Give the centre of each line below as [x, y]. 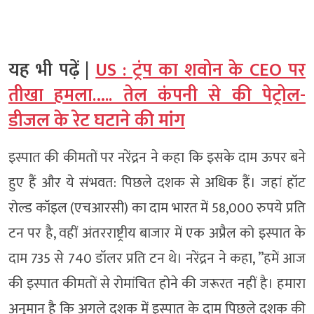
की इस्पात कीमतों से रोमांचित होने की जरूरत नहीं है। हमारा [157, 284]
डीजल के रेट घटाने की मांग [97, 121]
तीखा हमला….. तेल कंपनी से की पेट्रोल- [157, 95]
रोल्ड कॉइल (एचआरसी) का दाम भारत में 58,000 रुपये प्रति [157, 208]
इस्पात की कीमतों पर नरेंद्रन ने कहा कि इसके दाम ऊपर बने [157, 157]
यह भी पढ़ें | [52, 70]
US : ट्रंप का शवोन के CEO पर [201, 70]
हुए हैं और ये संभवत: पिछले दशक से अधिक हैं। [135, 183]
